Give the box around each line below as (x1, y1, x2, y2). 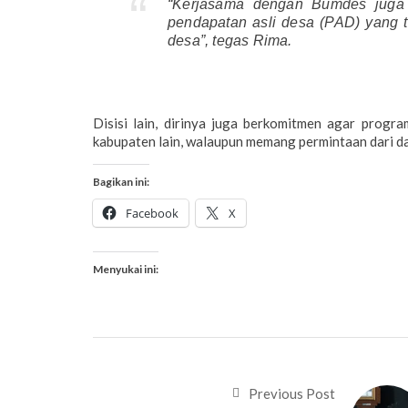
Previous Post (248, 384, 335, 402)
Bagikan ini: (93, 174, 149, 189)
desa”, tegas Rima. (168, 32, 292, 48)
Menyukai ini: (93, 261, 158, 276)
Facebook (126, 204, 178, 221)
